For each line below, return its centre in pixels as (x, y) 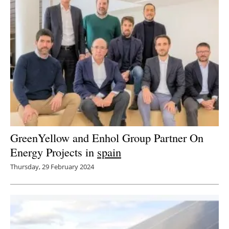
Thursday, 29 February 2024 (52, 167)
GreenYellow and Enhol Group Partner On (107, 138)
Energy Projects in (54, 152)
